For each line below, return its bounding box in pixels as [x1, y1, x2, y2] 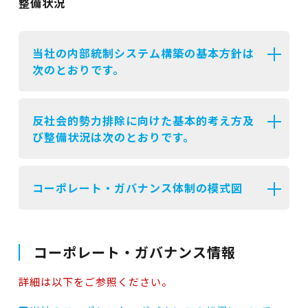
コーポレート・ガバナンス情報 [33, 242, 236, 262]
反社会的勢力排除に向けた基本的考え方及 [32, 112, 254, 129]
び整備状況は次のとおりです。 [32, 129, 195, 145]
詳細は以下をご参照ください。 [18, 274, 173, 289]
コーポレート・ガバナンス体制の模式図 [32, 179, 243, 196]
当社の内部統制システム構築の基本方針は [32, 45, 254, 61]
